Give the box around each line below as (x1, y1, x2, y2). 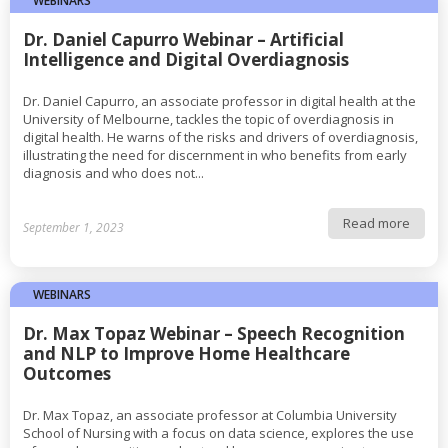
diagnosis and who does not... (23, 164, 204, 182)
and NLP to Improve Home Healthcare (23, 342, 350, 365)
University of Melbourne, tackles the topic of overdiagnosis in (23, 110, 394, 128)
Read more (343, 214, 410, 232)
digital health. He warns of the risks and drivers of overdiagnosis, (23, 128, 418, 146)
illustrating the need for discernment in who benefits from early (23, 146, 407, 164)
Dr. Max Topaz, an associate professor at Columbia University (23, 406, 397, 424)
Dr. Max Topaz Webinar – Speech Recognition (23, 322, 405, 345)
